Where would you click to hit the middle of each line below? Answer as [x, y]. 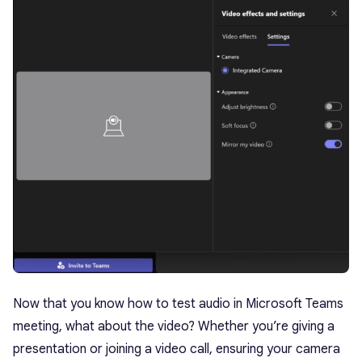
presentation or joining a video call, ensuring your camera [177, 349]
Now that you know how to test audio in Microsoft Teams [178, 303]
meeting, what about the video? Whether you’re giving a [174, 326]
